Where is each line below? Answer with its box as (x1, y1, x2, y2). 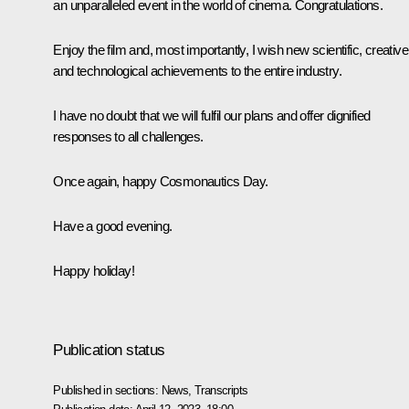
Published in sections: (53, 383, 162, 397)
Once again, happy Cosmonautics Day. (53, 173, 268, 189)
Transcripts (194, 383, 248, 397)
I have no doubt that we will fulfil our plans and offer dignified (53, 107, 371, 123)
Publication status (53, 341, 165, 359)
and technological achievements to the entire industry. (53, 62, 341, 79)
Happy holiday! (53, 262, 134, 278)
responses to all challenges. (53, 128, 204, 144)
